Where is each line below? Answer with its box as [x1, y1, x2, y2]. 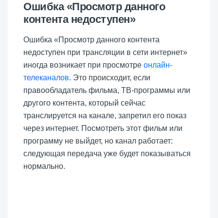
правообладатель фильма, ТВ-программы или [23, 86, 190, 94]
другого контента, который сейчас [23, 99, 145, 107]
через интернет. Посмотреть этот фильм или [23, 124, 182, 132]
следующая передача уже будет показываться [23, 149, 191, 158]
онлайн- [144, 61, 172, 69]
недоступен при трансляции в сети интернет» [23, 48, 187, 56]
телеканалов [23, 73, 69, 82]
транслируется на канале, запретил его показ [23, 111, 186, 120]
